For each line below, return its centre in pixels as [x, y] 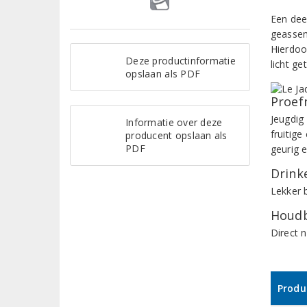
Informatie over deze [174, 122]
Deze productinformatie [181, 60]
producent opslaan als [176, 135]
